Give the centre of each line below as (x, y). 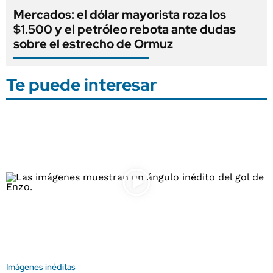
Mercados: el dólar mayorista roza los (120, 15)
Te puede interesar (81, 85)
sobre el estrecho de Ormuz (93, 44)
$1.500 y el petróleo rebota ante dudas (125, 30)
